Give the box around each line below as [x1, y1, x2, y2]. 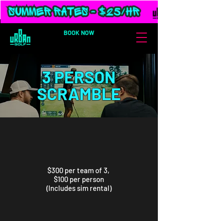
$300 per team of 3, [47, 166, 111, 175]
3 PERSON [42, 67, 115, 87]
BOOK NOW [64, 29, 94, 37]
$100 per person [54, 175, 104, 184]
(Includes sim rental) [46, 184, 111, 192]
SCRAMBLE [37, 83, 121, 104]
